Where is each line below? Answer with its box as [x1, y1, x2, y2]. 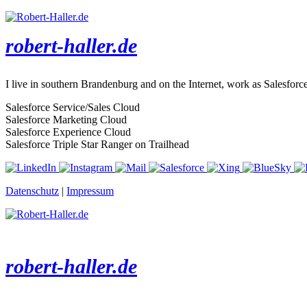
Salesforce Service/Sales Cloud [5, 101, 140, 113]
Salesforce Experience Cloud [5, 126, 131, 138]
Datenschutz [5, 185, 59, 197]
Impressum [66, 185, 114, 197]
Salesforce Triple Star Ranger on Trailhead [5, 138, 189, 150]
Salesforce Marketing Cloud [5, 114, 127, 125]
